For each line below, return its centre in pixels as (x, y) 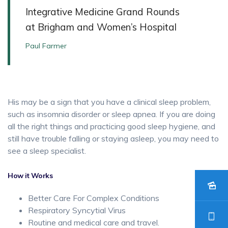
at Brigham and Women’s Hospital (101, 27)
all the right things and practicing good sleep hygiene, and (111, 126)
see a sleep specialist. (47, 151)
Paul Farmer (46, 46)
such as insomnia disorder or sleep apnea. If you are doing (111, 114)
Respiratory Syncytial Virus (77, 210)
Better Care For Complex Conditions (94, 198)
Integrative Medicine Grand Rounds (103, 12)
